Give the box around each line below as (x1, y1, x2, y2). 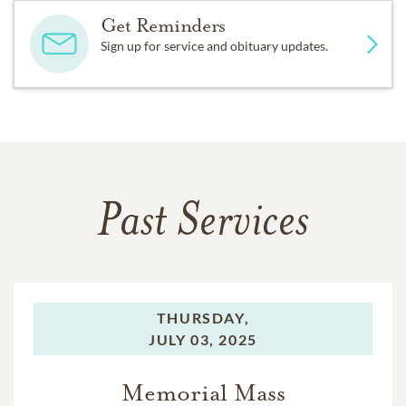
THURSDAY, (156, 309, 250, 327)
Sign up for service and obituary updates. (100, 38, 328, 54)
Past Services (97, 200, 309, 248)
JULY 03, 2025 (149, 331, 257, 349)
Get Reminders (100, 14, 226, 38)
